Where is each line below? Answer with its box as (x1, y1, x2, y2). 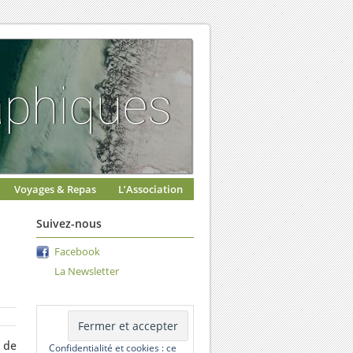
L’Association (118, 182, 183, 196)
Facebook (54, 244, 100, 258)
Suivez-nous (36, 216, 102, 231)
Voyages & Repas (14, 182, 96, 196)
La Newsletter (54, 264, 119, 278)
